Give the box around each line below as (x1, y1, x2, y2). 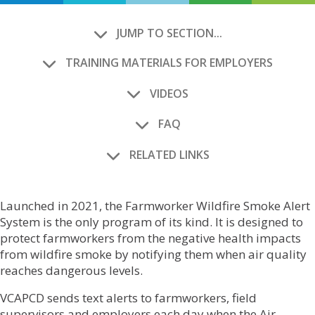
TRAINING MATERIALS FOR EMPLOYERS (65, 55, 273, 71)
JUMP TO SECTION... (116, 25, 222, 41)
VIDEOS (150, 85, 188, 101)
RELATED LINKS (129, 147, 210, 163)
